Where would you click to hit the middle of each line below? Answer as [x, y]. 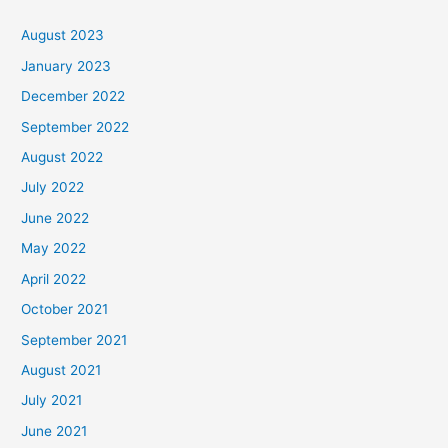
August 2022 [62, 157]
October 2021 [65, 309]
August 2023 [63, 35]
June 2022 [55, 217]
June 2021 [54, 430]
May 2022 [54, 248]
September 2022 [75, 126]
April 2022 [54, 278]
